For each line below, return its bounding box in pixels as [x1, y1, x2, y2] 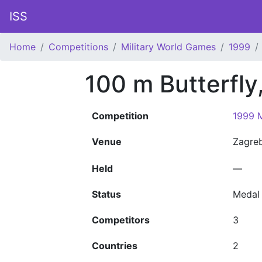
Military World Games [121, 41, 216, 53]
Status [92, 188, 121, 200]
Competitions [49, 41, 108, 53]
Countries [92, 240, 137, 251]
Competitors [92, 214, 150, 226]
